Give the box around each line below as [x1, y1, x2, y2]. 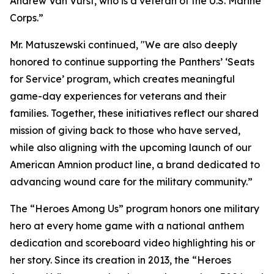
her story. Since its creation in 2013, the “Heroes [10, 254, 231, 266]
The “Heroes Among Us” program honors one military [10, 202, 259, 215]
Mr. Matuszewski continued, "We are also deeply [10, 39, 237, 51]
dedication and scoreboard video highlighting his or [10, 237, 255, 249]
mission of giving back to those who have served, [10, 124, 240, 136]
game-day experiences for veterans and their [10, 90, 226, 102]
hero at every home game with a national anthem [10, 220, 244, 232]
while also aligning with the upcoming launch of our [10, 141, 251, 154]
